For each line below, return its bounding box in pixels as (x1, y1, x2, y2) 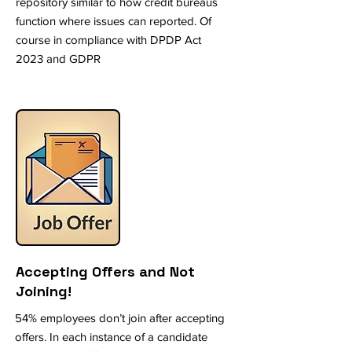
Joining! (16, 282, 71, 300)
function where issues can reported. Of (16, 14, 211, 27)
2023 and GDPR (16, 52, 101, 65)
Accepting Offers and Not (16, 262, 195, 280)
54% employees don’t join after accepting (15, 311, 225, 324)
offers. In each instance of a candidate (15, 330, 207, 343)
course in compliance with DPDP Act (16, 33, 201, 46)
